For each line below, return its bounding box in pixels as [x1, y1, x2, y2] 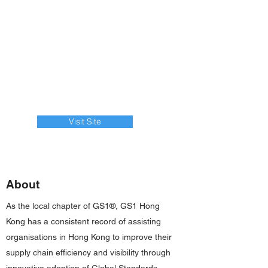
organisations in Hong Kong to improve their [6, 232, 172, 242]
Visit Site [69, 116, 101, 127]
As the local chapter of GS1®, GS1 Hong [6, 201, 160, 211]
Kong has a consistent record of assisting [6, 217, 161, 226]
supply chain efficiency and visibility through [6, 248, 170, 257]
